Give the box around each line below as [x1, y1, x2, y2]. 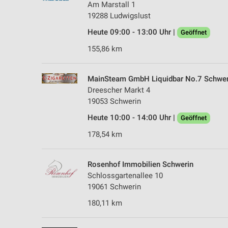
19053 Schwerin [88, 96, 141, 106]
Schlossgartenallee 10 [88, 170, 163, 180]
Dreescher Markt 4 [88, 85, 150, 95]
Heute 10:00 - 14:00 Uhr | [88, 112, 177, 122]
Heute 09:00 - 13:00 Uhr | [88, 27, 177, 37]
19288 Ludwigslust [88, 11, 151, 20]
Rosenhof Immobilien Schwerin [88, 159, 193, 169]
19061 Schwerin [88, 182, 141, 191]
